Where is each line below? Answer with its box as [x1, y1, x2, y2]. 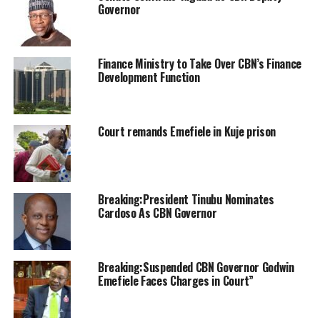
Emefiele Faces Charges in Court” [97, 271, 254, 289]
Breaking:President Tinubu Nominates [97, 190, 274, 208]
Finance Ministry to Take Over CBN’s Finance [97, 54, 302, 72]
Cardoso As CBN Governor [97, 204, 217, 221]
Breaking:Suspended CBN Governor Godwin [97, 258, 294, 276]
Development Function [97, 68, 200, 86]
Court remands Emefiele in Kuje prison [97, 122, 276, 140]
